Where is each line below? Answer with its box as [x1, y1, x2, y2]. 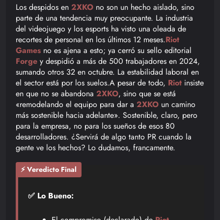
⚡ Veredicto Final [21, 165, 77, 175]
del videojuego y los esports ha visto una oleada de [16, 23, 186, 34]
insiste [182, 77, 204, 88]
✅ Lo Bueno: [28, 190, 74, 201]
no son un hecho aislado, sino [93, 1, 194, 13]
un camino [159, 98, 195, 110]
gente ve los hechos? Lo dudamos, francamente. [16, 141, 175, 153]
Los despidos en [16, 1, 71, 13]
